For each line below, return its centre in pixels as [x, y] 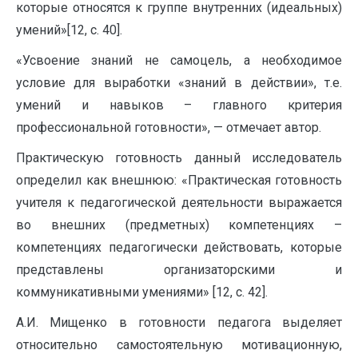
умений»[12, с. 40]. [69, 30]
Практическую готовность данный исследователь [179, 158]
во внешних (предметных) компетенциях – [179, 225]
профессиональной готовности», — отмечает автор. [169, 127]
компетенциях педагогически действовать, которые [179, 247]
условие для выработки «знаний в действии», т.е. [179, 83]
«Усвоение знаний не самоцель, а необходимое [179, 60]
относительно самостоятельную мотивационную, [179, 345]
